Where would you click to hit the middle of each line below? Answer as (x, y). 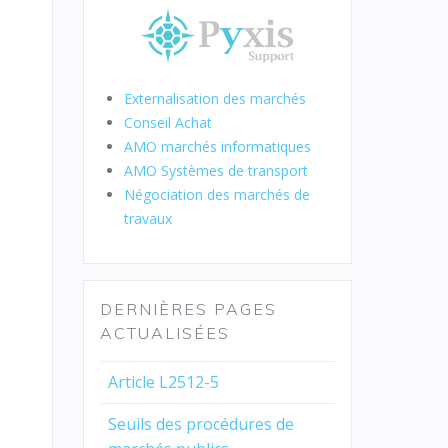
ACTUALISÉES (164, 332)
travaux (147, 218)
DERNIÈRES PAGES (188, 308)
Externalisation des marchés (214, 98)
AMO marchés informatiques (217, 146)
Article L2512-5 (165, 381)
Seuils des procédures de (200, 423)
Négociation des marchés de (216, 194)
